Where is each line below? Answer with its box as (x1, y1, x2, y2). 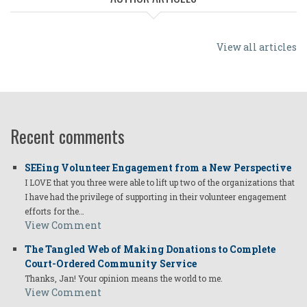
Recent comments (10, 123, 125, 149)
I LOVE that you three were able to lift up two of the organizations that (25, 177, 295, 188)
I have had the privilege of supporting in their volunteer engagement (25, 191, 286, 203)
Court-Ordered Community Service (25, 257, 197, 271)
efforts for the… (25, 206, 84, 217)
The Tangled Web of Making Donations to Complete (25, 243, 275, 256)
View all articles (217, 40, 297, 54)
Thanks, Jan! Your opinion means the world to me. (25, 273, 225, 284)
